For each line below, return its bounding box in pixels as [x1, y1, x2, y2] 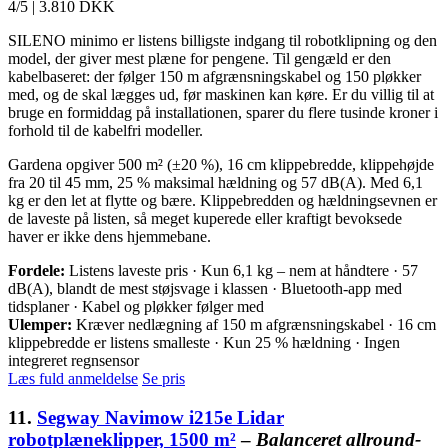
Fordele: [8, 261, 65, 279]
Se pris [142, 369, 185, 387]
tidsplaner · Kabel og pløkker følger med [8, 297, 264, 315]
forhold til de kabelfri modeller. [8, 121, 203, 139]
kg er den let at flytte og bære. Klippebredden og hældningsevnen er [8, 191, 437, 209]
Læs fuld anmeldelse [8, 369, 138, 387]
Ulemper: [8, 315, 72, 333]
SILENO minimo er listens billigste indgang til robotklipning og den [8, 31, 437, 49]
